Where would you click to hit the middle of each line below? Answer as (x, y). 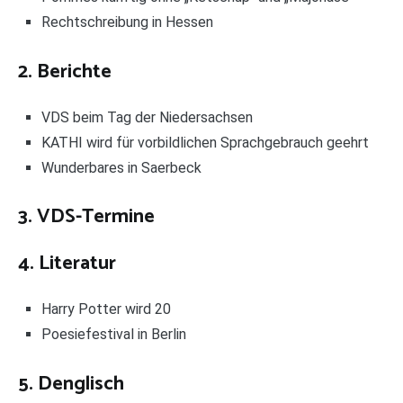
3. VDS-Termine (86, 217)
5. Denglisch (71, 384)
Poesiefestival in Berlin (113, 335)
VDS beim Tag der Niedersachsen (147, 117)
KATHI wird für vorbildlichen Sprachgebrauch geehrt (205, 142)
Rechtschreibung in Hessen (127, 22)
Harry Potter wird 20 (106, 309)
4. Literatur (67, 264)
